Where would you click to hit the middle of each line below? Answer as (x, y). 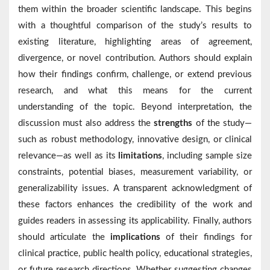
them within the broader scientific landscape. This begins (135, 10)
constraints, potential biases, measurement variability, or (135, 172)
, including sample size (207, 156)
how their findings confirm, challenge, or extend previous (135, 75)
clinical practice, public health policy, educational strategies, (135, 254)
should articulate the (64, 237)
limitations (140, 156)
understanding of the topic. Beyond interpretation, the (135, 107)
